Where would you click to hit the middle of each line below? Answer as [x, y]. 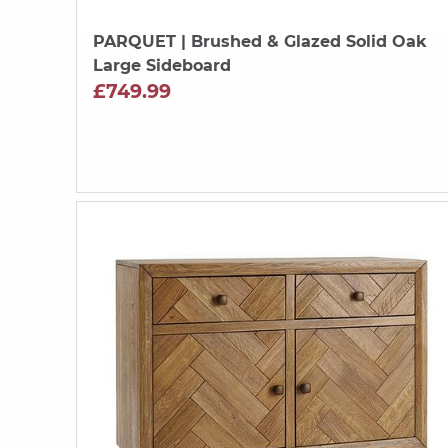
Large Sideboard [162, 65]
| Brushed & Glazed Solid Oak [301, 41]
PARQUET [134, 41]
